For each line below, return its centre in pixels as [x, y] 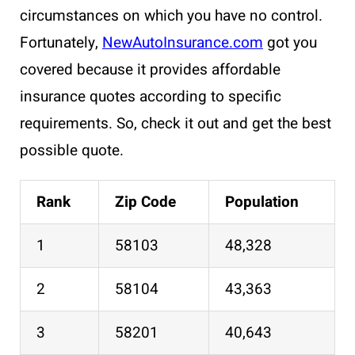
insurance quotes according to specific [151, 96]
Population [262, 202]
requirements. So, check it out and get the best [176, 123]
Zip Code [145, 202]
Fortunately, [61, 42]
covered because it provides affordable [150, 69]
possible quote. [74, 150]
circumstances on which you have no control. [171, 15]
